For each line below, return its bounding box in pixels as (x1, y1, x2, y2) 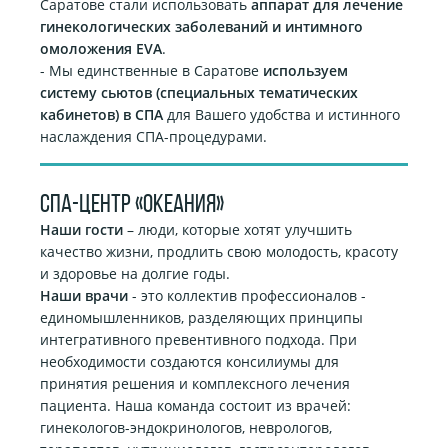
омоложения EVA (40, 39, 162, 58)
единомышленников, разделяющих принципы (40, 308, 363, 327)
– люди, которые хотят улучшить (123, 220, 352, 239)
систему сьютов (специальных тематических (40, 83, 358, 102)
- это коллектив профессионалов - (128, 286, 366, 305)
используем (263, 61, 348, 80)
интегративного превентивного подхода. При (40, 330, 357, 349)
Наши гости (40, 220, 123, 239)
